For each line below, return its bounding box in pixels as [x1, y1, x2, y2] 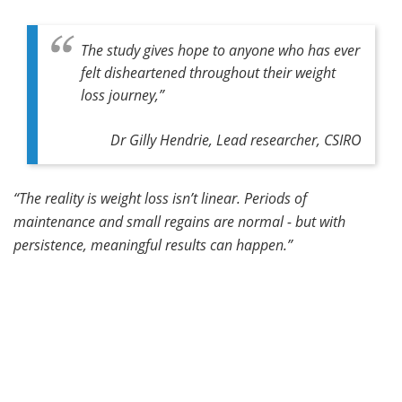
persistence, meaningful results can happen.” [13, 234, 293, 254]
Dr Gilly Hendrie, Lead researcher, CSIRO [110, 129, 362, 149]
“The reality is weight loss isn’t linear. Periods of [13, 188, 307, 207]
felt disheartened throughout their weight [81, 62, 336, 82]
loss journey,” [81, 84, 164, 104]
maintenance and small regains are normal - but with [13, 211, 345, 231]
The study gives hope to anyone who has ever [81, 39, 360, 59]
